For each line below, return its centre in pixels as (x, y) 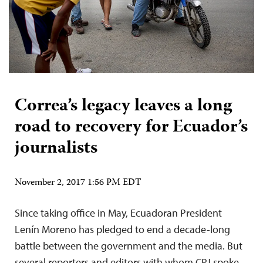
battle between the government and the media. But (129, 245)
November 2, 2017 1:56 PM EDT (78, 183)
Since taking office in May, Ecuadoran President (118, 213)
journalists (56, 149)
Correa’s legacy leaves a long (123, 106)
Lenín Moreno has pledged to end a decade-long (122, 229)
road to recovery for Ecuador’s (131, 127)
